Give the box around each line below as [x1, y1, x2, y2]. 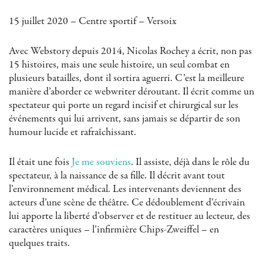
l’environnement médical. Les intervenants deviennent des [9, 182, 241, 197]
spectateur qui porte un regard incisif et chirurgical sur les [9, 98, 238, 113]
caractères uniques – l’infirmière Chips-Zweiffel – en [9, 222, 219, 237]
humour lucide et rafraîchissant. [9, 125, 136, 140]
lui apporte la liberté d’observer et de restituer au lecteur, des [9, 209, 250, 224]
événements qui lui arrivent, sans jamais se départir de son [9, 112, 240, 126]
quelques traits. [9, 236, 70, 251]
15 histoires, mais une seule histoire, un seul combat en [9, 58, 230, 72]
